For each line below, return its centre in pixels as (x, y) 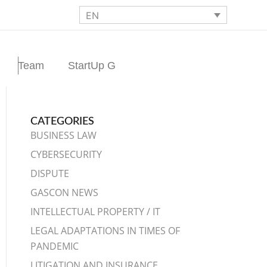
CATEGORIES (63, 121)
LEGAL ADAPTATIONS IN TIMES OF (105, 230)
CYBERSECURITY (66, 154)
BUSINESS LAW (64, 135)
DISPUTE (50, 173)
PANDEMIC (55, 246)
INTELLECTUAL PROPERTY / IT (96, 211)
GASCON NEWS (65, 192)
